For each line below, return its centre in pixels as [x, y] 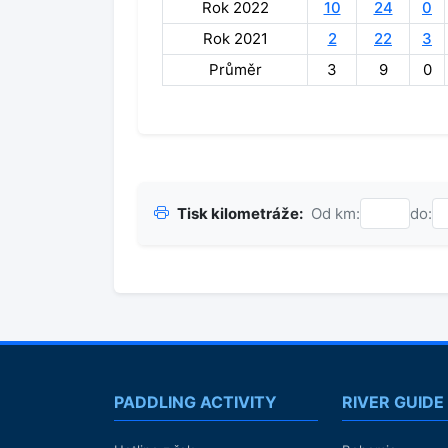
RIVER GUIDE [393, 402]
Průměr [235, 69]
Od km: [335, 213]
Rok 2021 [235, 38]
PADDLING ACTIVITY [195, 402]
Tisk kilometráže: [240, 213]
